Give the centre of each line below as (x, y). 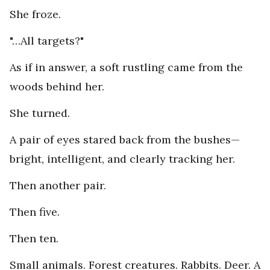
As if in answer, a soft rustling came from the (126, 67)
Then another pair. (58, 186)
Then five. (35, 212)
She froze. (35, 14)
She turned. (40, 113)
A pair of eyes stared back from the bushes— (125, 140)
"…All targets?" (47, 41)
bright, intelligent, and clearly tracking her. (122, 159)
